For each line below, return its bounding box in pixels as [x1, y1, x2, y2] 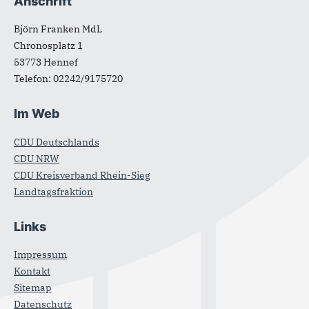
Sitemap [14, 281, 52, 295]
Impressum [14, 248, 67, 261]
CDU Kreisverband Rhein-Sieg [14, 168, 150, 181]
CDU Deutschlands [14, 135, 99, 148]
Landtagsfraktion [14, 185, 93, 198]
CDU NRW [14, 152, 59, 165]
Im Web [14, 106, 60, 121]
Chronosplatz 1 [14, 39, 83, 52]
